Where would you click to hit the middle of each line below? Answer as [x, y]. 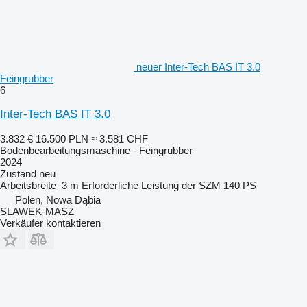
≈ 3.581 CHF [120, 139]
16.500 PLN [62, 139]
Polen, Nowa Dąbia [58, 200]
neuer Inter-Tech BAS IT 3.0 [198, 67]
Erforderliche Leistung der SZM [151, 185]
